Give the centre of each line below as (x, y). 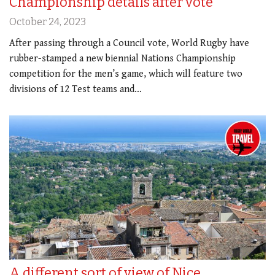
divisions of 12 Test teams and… (76, 89)
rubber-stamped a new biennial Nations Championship (122, 58)
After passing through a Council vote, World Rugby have (129, 43)
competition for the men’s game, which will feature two (126, 74)
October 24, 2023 (48, 21)
